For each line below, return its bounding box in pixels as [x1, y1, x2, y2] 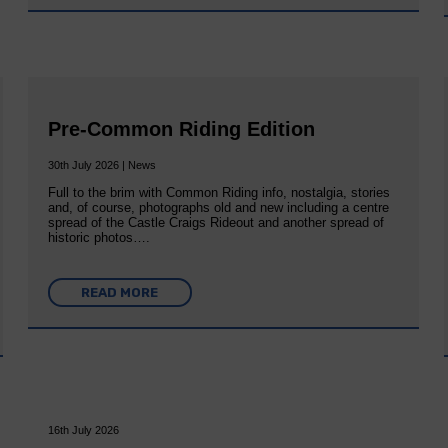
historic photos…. [47, 230, 150, 246]
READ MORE [81, 285, 159, 301]
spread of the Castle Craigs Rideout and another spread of [47, 215, 384, 231]
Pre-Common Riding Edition [47, 118, 315, 141]
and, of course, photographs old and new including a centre [47, 200, 389, 216]
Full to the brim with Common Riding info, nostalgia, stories [47, 185, 390, 201]
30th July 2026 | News [47, 159, 156, 172]
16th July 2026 [47, 424, 119, 437]
